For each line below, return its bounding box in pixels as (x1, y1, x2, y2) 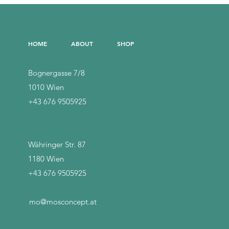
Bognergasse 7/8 (28, 68, 85, 78)
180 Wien (32, 154, 64, 164)
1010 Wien (28, 82, 64, 92)
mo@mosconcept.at (29, 197, 97, 207)
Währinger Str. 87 (28, 140, 88, 149)
